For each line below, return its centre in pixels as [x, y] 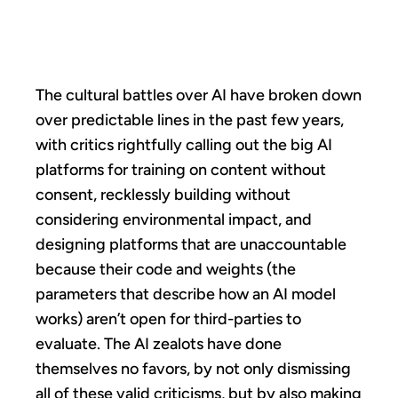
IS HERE [199, 31]
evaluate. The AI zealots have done [159, 343]
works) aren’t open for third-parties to [168, 318]
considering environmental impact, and [174, 219]
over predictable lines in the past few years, [190, 119]
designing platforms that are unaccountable [191, 244]
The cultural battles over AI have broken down [199, 95]
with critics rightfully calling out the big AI [184, 144]
